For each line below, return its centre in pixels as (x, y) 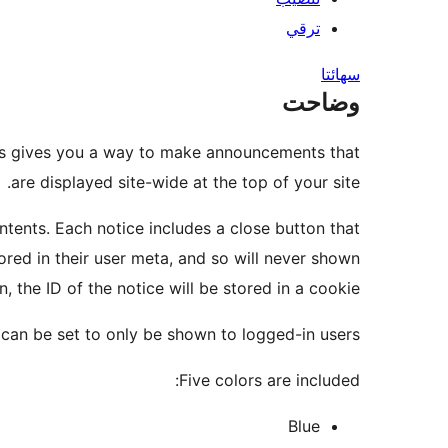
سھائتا (340, 74)
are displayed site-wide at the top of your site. (185, 182)
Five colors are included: (269, 380)
